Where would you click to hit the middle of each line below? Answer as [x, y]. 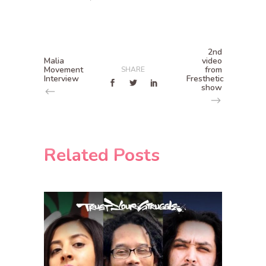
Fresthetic [205, 79]
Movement [64, 70]
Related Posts [102, 155]
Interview [61, 79]
